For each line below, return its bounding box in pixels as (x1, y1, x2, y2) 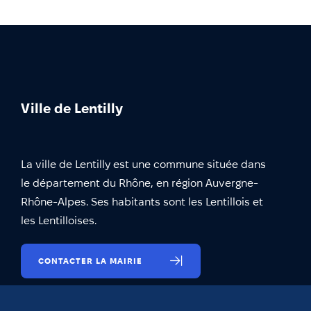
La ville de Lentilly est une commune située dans (21, 158, 266, 170)
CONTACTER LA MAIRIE (38, 255, 142, 265)
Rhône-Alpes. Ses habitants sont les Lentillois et (21, 195, 263, 208)
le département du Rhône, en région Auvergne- (21, 176, 258, 189)
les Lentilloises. (21, 214, 96, 226)
